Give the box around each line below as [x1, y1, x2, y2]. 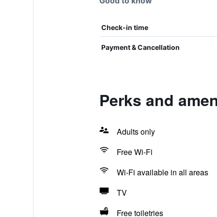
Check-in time [101, 23, 148, 31]
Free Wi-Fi [116, 146, 153, 157]
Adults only [116, 126, 155, 137]
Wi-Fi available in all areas [116, 167, 208, 178]
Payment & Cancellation [101, 43, 180, 51]
